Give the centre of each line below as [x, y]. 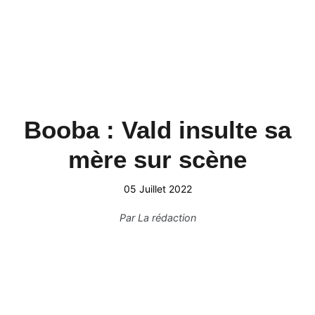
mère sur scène [157, 159]
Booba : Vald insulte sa [157, 130]
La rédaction [167, 218]
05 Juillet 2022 [157, 189]
